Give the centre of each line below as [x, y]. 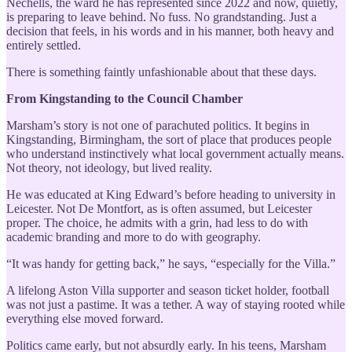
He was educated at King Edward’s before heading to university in [171, 194]
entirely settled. [44, 45]
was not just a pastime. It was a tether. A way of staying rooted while [176, 304]
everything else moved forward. [85, 318]
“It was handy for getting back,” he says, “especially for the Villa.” [171, 263]
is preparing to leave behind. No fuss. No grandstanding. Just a [161, 16]
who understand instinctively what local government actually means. [175, 153]
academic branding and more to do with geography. [134, 236]
